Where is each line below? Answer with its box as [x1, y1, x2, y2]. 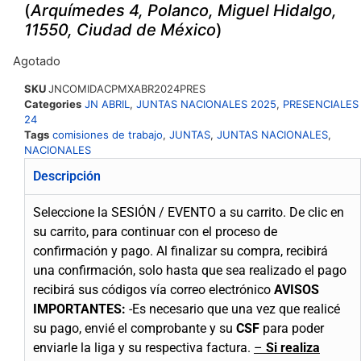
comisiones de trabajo [52, 128, 163, 142]
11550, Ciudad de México [24, 20, 216, 40]
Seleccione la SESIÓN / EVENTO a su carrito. [33, 205, 286, 221]
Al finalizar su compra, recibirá [156, 243, 328, 259]
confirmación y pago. [33, 243, 153, 259]
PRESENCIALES [283, 98, 359, 111]
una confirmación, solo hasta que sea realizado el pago [33, 263, 346, 279]
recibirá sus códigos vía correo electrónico [33, 282, 271, 298]
